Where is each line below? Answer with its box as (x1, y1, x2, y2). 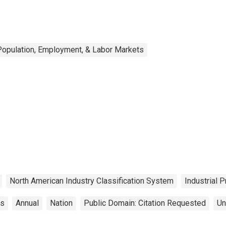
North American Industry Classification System (10, 176, 174, 186)
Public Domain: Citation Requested (84, 198, 206, 208)
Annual (16, 198, 39, 208)
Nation (50, 198, 73, 208)
